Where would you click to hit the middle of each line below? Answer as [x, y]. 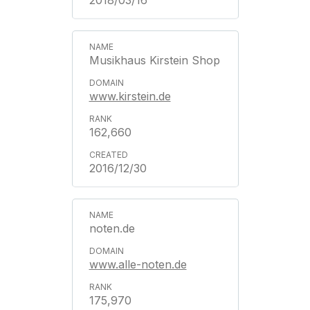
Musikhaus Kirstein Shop [154, 60]
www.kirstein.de [130, 96]
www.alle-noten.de [138, 264]
